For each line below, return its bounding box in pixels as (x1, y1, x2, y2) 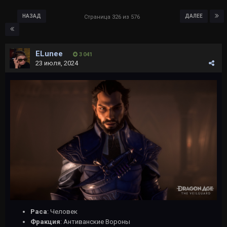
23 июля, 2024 (35, 59, 78, 67)
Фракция (30, 218, 60, 226)
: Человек (47, 208, 78, 216)
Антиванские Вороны (63, 218, 130, 226)
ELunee (35, 49, 63, 58)
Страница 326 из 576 (84, 13, 143, 20)
